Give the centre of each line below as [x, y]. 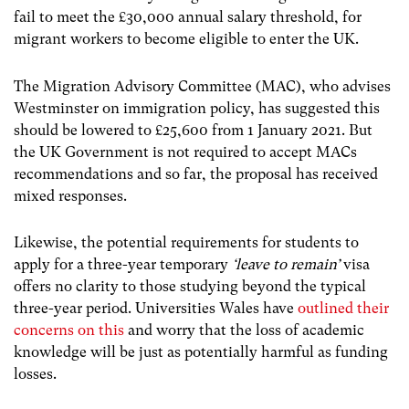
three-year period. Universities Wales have [156, 308]
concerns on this [69, 330]
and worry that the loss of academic [244, 330]
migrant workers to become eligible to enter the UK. [186, 39]
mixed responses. [72, 195]
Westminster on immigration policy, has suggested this [197, 108]
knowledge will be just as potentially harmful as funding [201, 351]
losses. [35, 373]
